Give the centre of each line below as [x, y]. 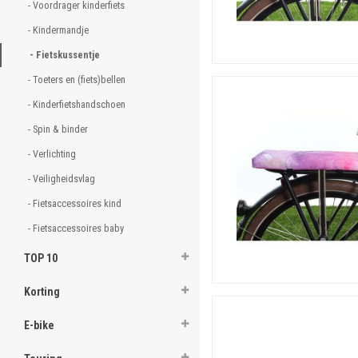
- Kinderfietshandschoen [78, 104]
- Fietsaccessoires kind [76, 203]
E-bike [39, 325]
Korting [42, 292]
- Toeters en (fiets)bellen [78, 80]
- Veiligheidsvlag [63, 179]
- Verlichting [53, 154]
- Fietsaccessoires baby [77, 228]
